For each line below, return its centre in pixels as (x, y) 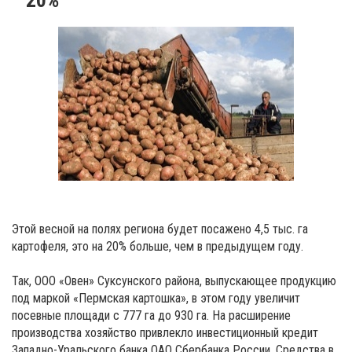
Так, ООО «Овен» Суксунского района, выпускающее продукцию (174, 280)
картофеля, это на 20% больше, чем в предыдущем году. (158, 246)
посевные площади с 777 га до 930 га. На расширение (151, 315)
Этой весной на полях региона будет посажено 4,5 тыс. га (160, 229)
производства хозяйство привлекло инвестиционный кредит (165, 332)
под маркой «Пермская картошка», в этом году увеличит (156, 298)
